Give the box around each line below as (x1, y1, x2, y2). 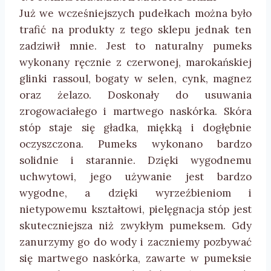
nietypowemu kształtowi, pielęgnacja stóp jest (19, 203, 252, 217)
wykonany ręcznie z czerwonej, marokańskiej (19, 56, 252, 70)
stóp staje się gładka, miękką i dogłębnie (19, 121, 252, 135)
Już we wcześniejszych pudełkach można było (19, 7, 252, 21)
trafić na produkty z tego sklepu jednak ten (19, 23, 252, 37)
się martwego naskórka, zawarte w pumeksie (19, 252, 252, 266)
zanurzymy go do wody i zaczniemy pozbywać (19, 235, 252, 249)
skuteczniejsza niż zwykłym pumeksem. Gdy (19, 219, 252, 233)
